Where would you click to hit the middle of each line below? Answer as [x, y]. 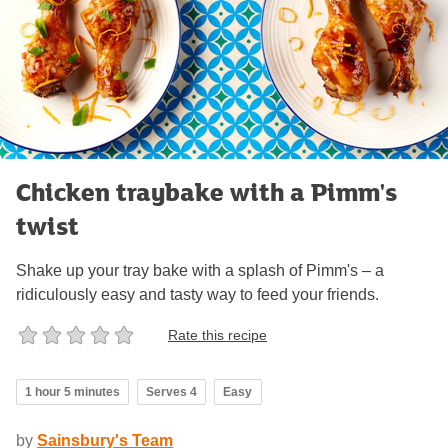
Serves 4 [171, 392]
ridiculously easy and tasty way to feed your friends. [197, 295]
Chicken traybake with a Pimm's [206, 192]
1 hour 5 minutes [72, 392]
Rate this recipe [217, 334]
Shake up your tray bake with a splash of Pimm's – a [200, 271]
